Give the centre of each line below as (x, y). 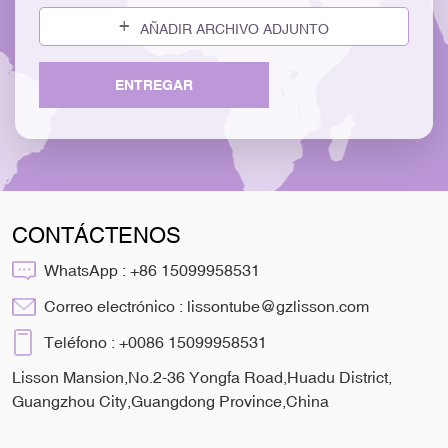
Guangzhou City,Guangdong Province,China (170, 400)
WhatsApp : (87, 270)
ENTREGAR (154, 84)
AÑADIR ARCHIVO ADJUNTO (234, 28)
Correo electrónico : (115, 306)
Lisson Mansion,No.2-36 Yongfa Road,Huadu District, (202, 376)
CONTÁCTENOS (96, 235)
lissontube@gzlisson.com (278, 306)
